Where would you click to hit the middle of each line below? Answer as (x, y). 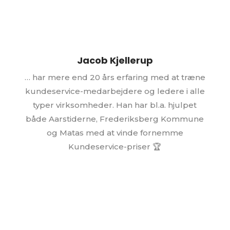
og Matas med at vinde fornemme (115, 133)
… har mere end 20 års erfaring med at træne (115, 78)
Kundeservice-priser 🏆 (115, 147)
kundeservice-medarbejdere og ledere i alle (115, 91)
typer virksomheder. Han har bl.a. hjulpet (115, 105)
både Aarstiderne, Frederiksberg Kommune (115, 119)
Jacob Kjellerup (115, 61)
